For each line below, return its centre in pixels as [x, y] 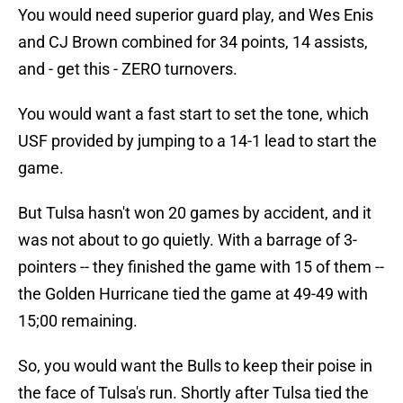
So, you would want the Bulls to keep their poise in [195, 366]
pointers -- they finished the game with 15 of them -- [201, 267]
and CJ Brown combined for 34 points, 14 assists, [193, 42]
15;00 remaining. [78, 321]
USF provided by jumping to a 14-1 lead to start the [197, 141]
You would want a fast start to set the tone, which [193, 114]
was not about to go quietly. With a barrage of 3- [188, 240]
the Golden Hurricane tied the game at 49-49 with [193, 294]
